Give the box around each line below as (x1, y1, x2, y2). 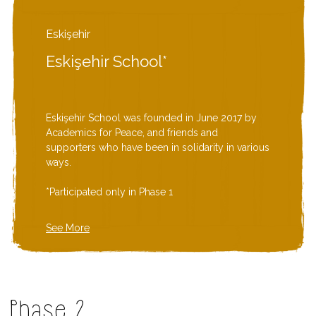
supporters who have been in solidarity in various (46, 142, 269, 153)
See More (46, 222, 90, 233)
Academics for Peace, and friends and (46, 127, 218, 138)
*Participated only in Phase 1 (46, 186, 173, 197)
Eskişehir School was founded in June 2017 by (46, 112, 257, 123)
